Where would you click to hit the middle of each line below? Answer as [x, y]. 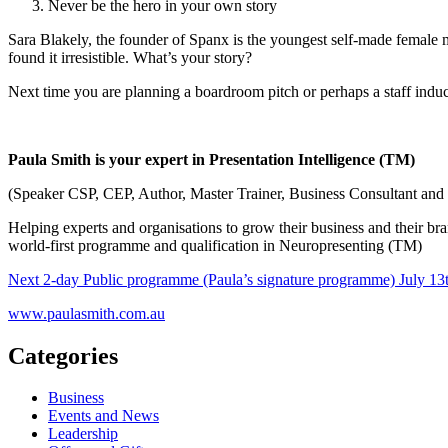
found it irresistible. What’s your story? [130, 57]
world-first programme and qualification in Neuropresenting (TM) [215, 245]
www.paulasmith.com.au [86, 313]
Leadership [83, 434]
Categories [63, 355]
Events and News [103, 416]
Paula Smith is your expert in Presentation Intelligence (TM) [211, 159]
